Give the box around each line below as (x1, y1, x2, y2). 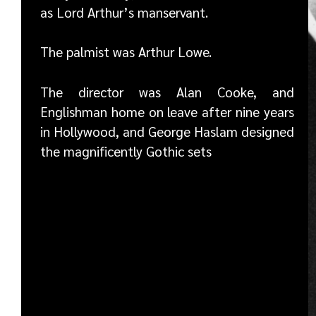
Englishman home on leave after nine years (40, 102, 294, 120)
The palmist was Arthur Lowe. (40, 43, 212, 61)
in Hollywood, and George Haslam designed (40, 122, 294, 140)
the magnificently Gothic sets (40, 142, 212, 159)
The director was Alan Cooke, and (40, 83, 294, 100)
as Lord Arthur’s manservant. (40, 3, 208, 20)
